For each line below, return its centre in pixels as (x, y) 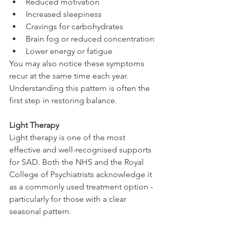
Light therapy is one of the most (68, 137)
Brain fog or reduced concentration (90, 39)
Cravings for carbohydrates (74, 26)
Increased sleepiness (64, 14)
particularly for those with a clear (69, 199)
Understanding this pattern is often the (81, 88)
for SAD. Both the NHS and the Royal (78, 162)
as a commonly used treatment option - (82, 186)
